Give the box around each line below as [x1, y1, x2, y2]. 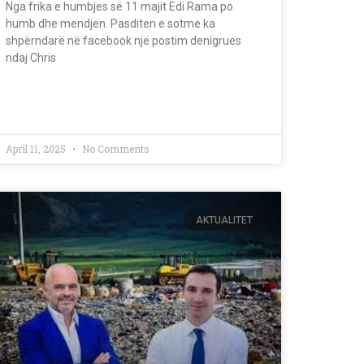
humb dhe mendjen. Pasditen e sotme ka [6, 17, 215, 31]
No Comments [80, 142, 149, 156]
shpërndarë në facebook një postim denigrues [6, 34, 241, 48]
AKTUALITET [195, 214, 253, 226]
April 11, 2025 [6, 142, 68, 156]
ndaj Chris [6, 51, 56, 65]
